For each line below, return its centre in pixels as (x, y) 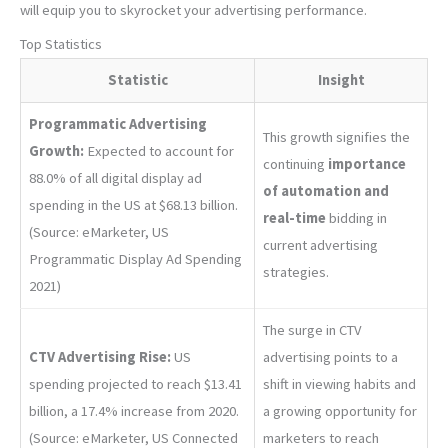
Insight (341, 80)
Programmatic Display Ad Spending (135, 259)
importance (367, 164)
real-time (294, 218)
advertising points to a (330, 357)
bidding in (356, 218)
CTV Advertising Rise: (100, 357)
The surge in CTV (312, 330)
